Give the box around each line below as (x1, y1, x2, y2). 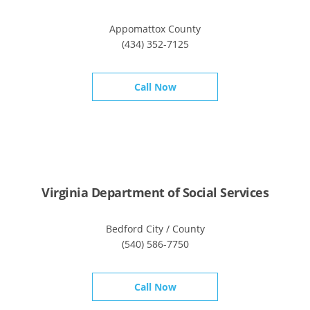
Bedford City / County (105, 222, 205, 236)
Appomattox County (109, 22, 201, 36)
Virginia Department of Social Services (42, 184, 268, 201)
